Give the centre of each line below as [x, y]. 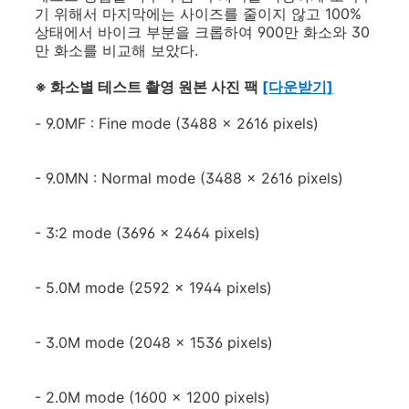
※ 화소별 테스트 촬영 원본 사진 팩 [148, 87]
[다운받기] [298, 87]
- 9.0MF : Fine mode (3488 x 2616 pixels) [177, 123]
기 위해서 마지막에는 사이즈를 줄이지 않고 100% [198, 14]
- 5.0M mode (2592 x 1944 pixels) [153, 288]
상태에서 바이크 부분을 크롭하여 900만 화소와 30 [202, 32]
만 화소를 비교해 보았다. [116, 50]
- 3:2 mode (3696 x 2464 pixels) [147, 233]
